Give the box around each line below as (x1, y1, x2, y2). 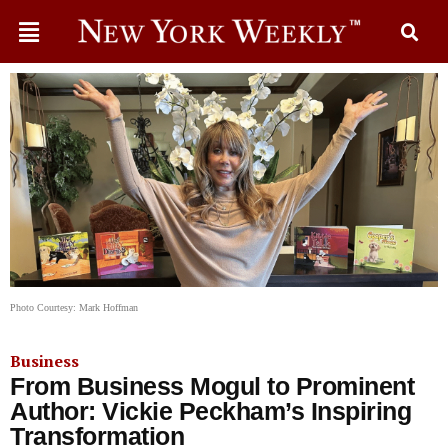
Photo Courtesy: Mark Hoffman (10, 302, 138, 313)
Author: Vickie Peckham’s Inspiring (10, 397, 411, 425)
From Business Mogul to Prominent (10, 372, 414, 400)
